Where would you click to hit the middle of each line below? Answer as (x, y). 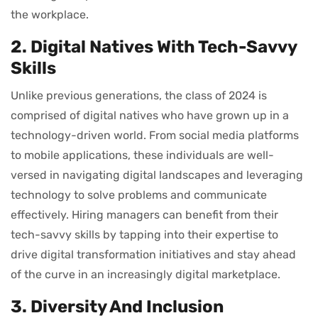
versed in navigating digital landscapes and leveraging (157, 175)
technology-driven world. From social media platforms (155, 135)
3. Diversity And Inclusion (117, 306)
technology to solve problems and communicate (139, 194)
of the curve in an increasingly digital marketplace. (146, 274)
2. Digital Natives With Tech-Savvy (154, 46)
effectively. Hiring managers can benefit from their (144, 214)
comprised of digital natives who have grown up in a (150, 115)
